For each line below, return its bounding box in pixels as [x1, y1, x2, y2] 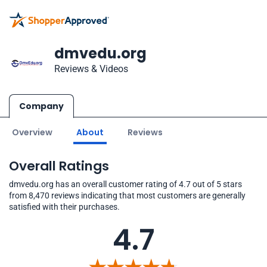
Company [19, 100, 64, 112]
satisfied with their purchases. [9, 202, 120, 212]
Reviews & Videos [54, 63, 128, 74]
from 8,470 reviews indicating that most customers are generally [9, 191, 246, 200]
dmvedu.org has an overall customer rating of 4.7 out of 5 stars [9, 179, 242, 189]
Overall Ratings [9, 157, 109, 175]
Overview [12, 126, 52, 138]
